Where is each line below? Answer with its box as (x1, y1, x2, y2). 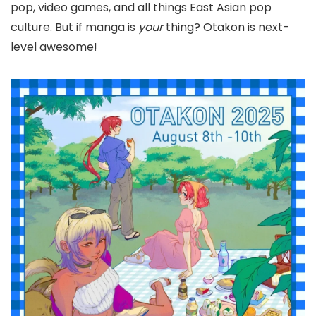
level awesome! (11, 39, 97, 55)
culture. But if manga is (11, 19, 138, 35)
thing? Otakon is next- (163, 19, 289, 35)
